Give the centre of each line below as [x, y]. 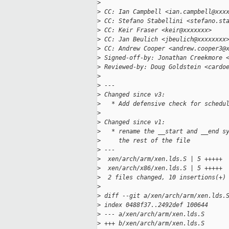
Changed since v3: [133, 95]
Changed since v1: [133, 122]
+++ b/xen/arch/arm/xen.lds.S [153, 224]
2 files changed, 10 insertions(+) [163, 178]
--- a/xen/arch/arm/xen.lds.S [153, 214]
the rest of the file [145, 141]
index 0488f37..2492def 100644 [154, 205]
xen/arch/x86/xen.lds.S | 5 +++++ [162, 168]
